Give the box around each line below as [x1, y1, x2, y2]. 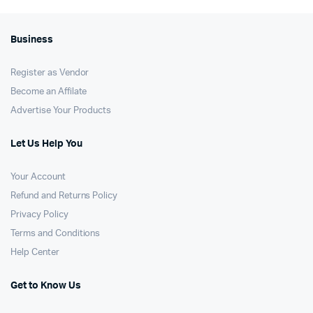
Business [10, 35, 53, 45]
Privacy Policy [10, 210, 68, 219]
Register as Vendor [10, 68, 89, 78]
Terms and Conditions [10, 229, 101, 238]
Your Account [10, 173, 66, 182]
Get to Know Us [10, 281, 81, 291]
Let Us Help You [10, 139, 82, 149]
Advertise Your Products [10, 106, 112, 115]
